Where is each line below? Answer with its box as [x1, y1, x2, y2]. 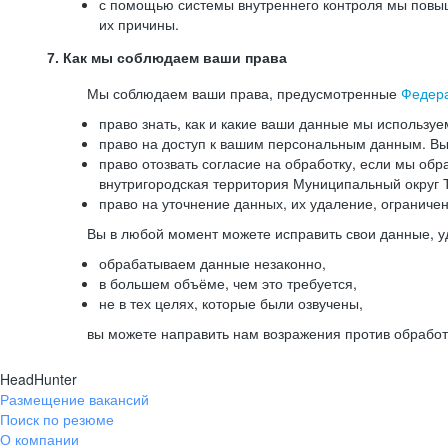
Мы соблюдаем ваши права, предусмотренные [87, 83, 401, 103]
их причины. [99, 14, 179, 34]
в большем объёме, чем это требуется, [99, 273, 357, 293]
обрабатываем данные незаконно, [99, 253, 326, 273]
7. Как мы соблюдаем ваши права [47, 50, 287, 66]
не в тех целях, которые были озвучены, [99, 293, 363, 313]
